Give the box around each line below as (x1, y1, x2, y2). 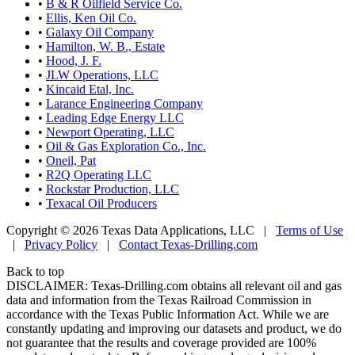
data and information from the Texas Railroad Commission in (6, 292, 311, 307)
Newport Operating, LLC (46, 124, 174, 139)
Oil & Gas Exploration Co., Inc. (46, 139, 206, 153)
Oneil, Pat (46, 153, 96, 167)
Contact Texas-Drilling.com (119, 237, 258, 251)
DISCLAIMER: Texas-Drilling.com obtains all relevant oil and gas (6, 278, 342, 292)
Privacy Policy (25, 237, 97, 251)
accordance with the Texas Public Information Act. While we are (6, 307, 329, 321)
